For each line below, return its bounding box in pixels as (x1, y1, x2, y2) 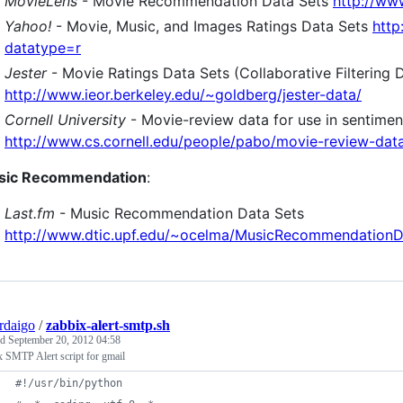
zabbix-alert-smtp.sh (46, 318, 170, 333)
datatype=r (4, 39, 81, 57)
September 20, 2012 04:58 (8, 334, 121, 346)
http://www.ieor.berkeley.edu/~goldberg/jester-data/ (4, 85, 362, 103)
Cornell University (4, 111, 126, 129)
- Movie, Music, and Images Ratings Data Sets (51, 17, 372, 35)
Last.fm (4, 204, 55, 222)
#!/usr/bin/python (15, 377, 122, 390)
